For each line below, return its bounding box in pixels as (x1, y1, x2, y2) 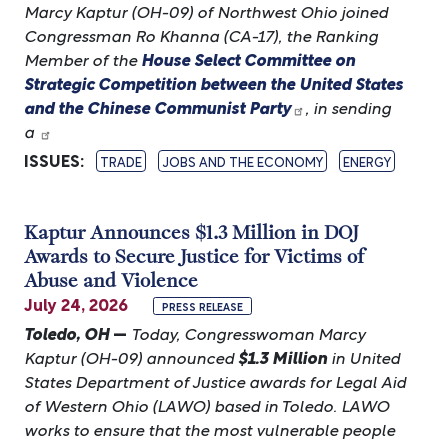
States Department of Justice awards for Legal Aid (24, 368, 406, 393)
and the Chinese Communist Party (24, 94, 291, 119)
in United (327, 344, 400, 369)
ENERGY (342, 151, 391, 171)
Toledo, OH (24, 320, 109, 345)
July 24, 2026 (24, 291, 128, 316)
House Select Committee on (141, 46, 355, 71)
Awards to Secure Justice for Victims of (24, 242, 364, 269)
